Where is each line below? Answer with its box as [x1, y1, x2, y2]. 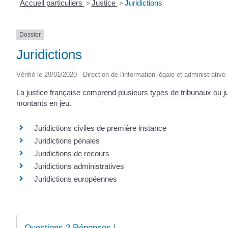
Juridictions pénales [34, 136, 100, 146]
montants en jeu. [16, 98, 71, 107]
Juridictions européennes [34, 175, 117, 184]
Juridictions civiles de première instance [34, 124, 166, 133]
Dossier [19, 31, 41, 39]
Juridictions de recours [34, 149, 109, 158]
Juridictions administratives [34, 162, 124, 171]
